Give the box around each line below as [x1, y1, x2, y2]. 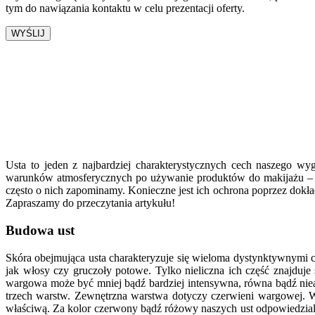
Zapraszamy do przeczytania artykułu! [6, 197, 175, 210]
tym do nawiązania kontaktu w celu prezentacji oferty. [6, 2, 245, 15]
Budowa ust [6, 223, 75, 238]
